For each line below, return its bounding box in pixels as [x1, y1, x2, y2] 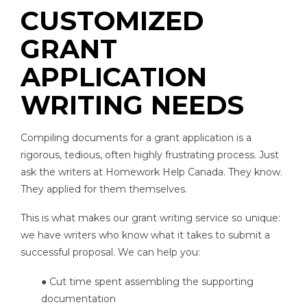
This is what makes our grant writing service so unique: [21, 212, 280, 225]
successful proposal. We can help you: [21, 246, 200, 259]
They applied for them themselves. [21, 182, 187, 195]
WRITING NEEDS [21, 88, 244, 121]
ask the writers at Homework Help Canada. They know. [21, 165, 282, 178]
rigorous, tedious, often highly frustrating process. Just [21, 148, 279, 161]
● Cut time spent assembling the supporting [41, 275, 254, 288]
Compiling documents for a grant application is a [21, 131, 251, 144]
